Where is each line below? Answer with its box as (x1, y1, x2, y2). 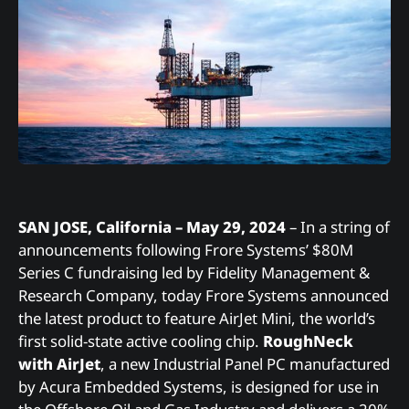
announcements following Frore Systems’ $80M (18, 239, 353, 261)
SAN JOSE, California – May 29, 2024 (18, 216, 286, 238)
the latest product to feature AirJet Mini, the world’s (18, 308, 375, 330)
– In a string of (286, 216, 390, 238)
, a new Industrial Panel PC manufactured (100, 353, 390, 375)
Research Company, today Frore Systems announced (18, 285, 389, 307)
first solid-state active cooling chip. (18, 330, 263, 352)
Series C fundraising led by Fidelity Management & (18, 262, 370, 284)
